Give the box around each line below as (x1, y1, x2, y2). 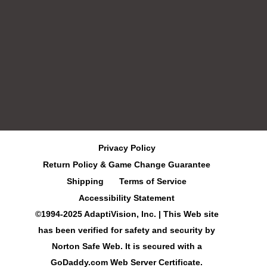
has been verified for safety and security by (38, 225, 216, 235)
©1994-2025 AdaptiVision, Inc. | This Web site (35, 209, 219, 219)
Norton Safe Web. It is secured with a (51, 241, 202, 252)
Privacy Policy (98, 143, 156, 153)
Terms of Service (119, 176, 187, 187)
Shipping (67, 176, 104, 187)
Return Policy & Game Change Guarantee (43, 160, 211, 170)
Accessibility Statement (79, 193, 175, 203)
